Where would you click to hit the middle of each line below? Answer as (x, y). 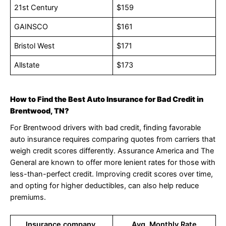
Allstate (27, 65)
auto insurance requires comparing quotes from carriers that (113, 139)
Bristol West (35, 46)
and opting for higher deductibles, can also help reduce (104, 185)
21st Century (36, 8)
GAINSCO (31, 27)
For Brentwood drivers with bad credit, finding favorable (105, 127)
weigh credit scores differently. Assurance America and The (112, 151)
